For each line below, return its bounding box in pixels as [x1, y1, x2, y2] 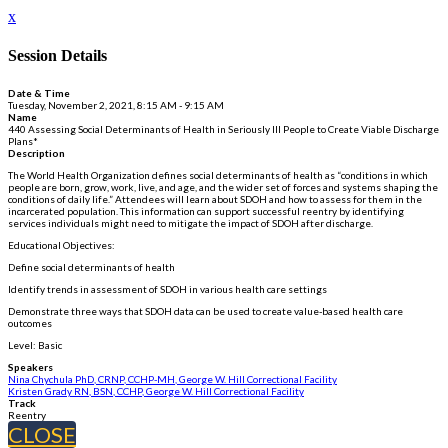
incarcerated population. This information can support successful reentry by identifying [8, 204, 404, 217]
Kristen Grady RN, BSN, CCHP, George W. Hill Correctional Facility [8, 384, 304, 397]
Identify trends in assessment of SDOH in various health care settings [8, 282, 327, 295]
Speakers [8, 360, 53, 373]
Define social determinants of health [8, 260, 175, 273]
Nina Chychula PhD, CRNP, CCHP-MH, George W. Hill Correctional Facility [8, 372, 337, 385]
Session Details [8, 47, 107, 65]
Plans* [8, 134, 38, 147]
